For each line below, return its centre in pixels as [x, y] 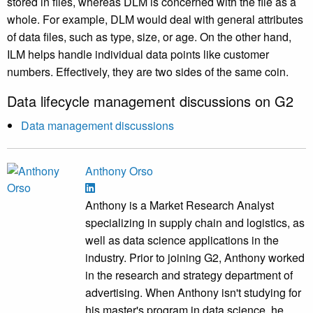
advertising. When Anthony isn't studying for [193, 293]
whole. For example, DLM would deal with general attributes [155, 20]
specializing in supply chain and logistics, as [195, 223]
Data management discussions [97, 126]
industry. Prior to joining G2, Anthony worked [195, 258]
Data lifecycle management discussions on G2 [150, 101]
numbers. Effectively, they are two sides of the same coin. [148, 72]
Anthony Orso [119, 171]
